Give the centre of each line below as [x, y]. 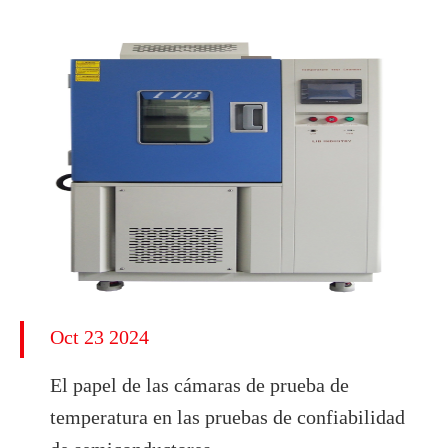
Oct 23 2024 [99, 336]
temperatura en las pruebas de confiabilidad [227, 416]
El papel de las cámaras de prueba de [199, 384]
